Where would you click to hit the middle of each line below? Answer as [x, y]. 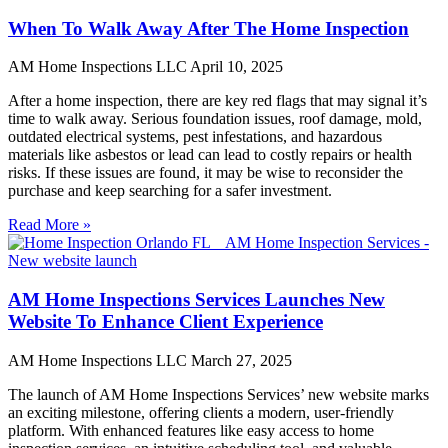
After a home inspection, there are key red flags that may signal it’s [217, 101]
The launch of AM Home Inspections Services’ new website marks [218, 394]
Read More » [49, 225]
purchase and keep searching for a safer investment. [170, 191]
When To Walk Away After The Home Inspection [208, 28]
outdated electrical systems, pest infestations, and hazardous [195, 137]
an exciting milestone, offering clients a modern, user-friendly [201, 412]
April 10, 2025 [236, 67]
